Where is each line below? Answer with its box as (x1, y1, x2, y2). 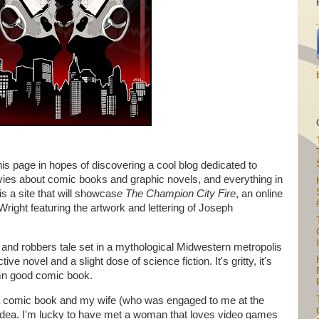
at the (236, 294, 264, 306)
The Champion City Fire (122, 187, 236, 199)
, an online (236, 187, 283, 199)
